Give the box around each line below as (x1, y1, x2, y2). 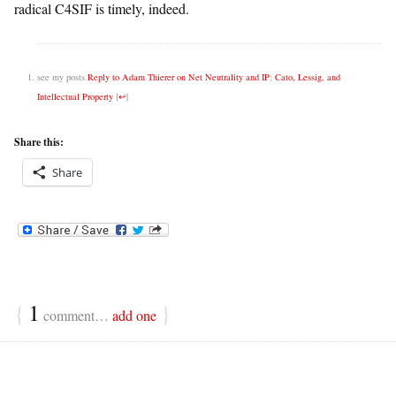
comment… (40, 306, 112, 325)
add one (112, 306, 156, 325)
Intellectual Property (37, 89, 113, 103)
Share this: (14, 133, 64, 149)
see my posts (37, 70, 88, 83)
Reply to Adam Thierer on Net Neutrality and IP (88, 70, 270, 83)
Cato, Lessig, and (275, 70, 340, 83)
